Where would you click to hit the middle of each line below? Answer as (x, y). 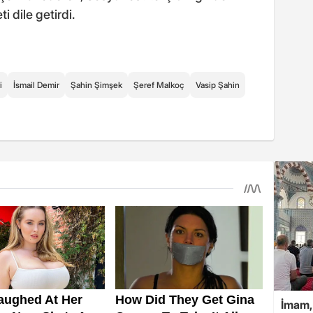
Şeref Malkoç (159, 85)
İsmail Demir (36, 85)
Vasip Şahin (218, 85)
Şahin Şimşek (96, 85)
